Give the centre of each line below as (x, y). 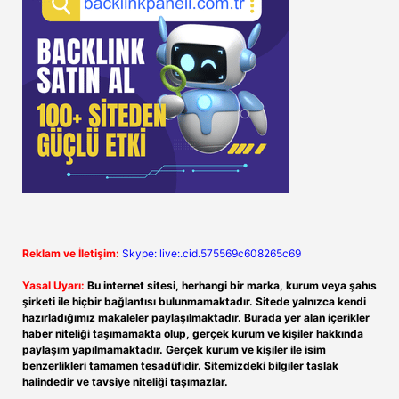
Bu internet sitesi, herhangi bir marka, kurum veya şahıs (232, 285)
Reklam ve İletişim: (71, 253)
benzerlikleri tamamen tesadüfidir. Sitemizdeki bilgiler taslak (180, 366)
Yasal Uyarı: (53, 285)
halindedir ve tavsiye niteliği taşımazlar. (125, 382)
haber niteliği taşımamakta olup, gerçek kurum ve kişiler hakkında (193, 334)
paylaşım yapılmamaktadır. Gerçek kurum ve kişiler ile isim (174, 350)
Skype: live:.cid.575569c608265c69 (212, 253)
